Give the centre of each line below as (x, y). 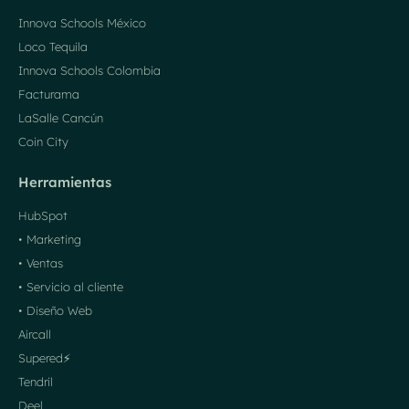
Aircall (35, 334)
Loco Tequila (53, 46)
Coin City (43, 141)
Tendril (36, 381)
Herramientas (65, 182)
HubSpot (43, 215)
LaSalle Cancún (61, 117)
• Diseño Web (55, 310)
